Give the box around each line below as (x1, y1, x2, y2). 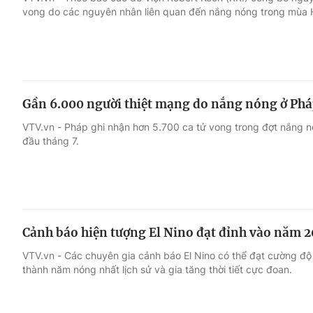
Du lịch (194, 87, 232, 101)
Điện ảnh (22, 87, 72, 101)
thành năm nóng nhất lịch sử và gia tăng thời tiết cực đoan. (22, 263, 292, 276)
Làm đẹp (194, 114, 244, 128)
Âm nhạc (22, 114, 72, 128)
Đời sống (194, 61, 244, 75)
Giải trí (22, 61, 59, 75)
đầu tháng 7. (22, 134, 79, 147)
